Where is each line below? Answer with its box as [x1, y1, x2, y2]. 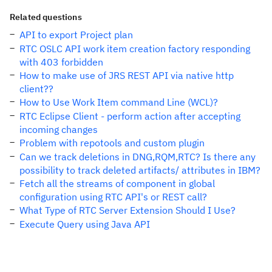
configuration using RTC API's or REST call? [19, 191, 207, 203]
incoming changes [19, 123, 98, 135]
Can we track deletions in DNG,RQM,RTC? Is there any [19, 151, 256, 163]
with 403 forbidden [19, 56, 103, 68]
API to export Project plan [19, 29, 133, 41]
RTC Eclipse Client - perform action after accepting [19, 110, 240, 122]
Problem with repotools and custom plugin [19, 137, 205, 149]
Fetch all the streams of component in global [19, 177, 215, 189]
